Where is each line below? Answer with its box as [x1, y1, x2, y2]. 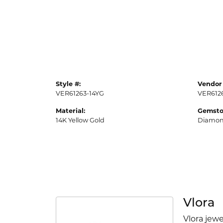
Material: [56, 107, 85, 114]
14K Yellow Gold [56, 116, 105, 124]
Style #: [56, 80, 81, 88]
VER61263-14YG [56, 89, 104, 97]
